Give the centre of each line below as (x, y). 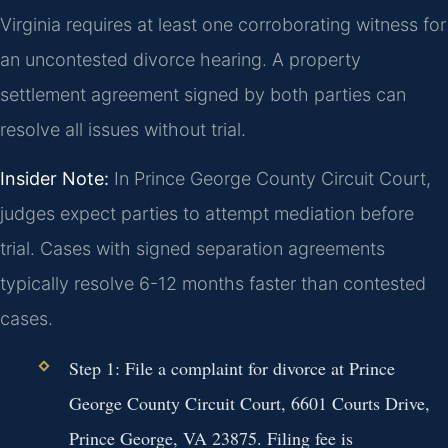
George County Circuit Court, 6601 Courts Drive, (249, 402)
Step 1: (94, 367)
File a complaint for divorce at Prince (257, 367)
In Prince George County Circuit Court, (270, 179)
